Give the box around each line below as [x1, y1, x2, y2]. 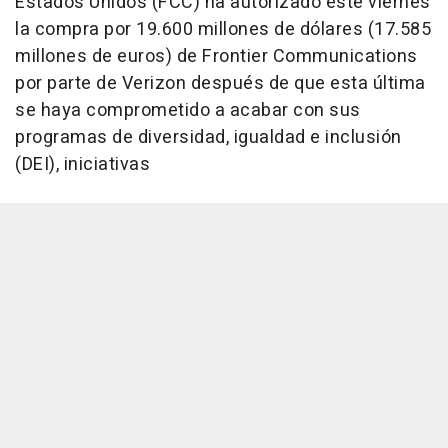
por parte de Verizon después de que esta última [15, 69, 426, 97]
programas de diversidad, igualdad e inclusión [15, 123, 402, 151]
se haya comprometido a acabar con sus [15, 96, 361, 124]
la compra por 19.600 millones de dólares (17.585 [15, 15, 431, 43]
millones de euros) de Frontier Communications [15, 42, 418, 70]
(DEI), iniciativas [15, 150, 150, 178]
